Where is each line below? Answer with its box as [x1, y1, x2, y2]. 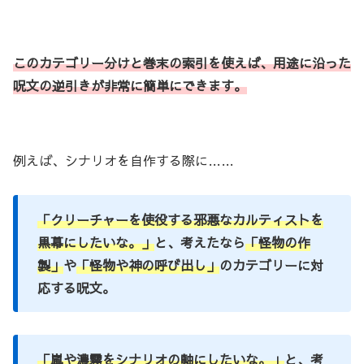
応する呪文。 [37, 278, 115, 297]
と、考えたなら [154, 232, 245, 251]
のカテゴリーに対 [219, 255, 323, 274]
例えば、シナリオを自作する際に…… [13, 150, 234, 169]
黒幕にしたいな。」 [37, 232, 154, 251]
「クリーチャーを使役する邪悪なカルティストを [37, 210, 323, 228]
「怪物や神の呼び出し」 [76, 255, 219, 274]
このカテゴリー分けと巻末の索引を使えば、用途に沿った [13, 53, 351, 71]
